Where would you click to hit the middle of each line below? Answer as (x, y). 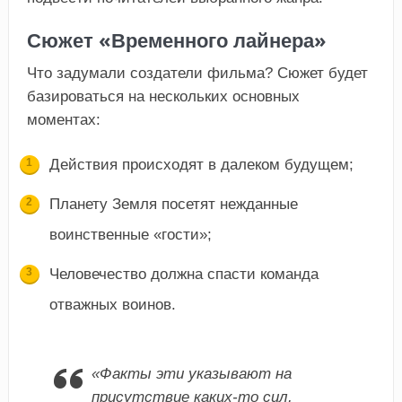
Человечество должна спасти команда (184, 274)
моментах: (63, 119)
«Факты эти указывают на (191, 373)
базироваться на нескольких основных (163, 96)
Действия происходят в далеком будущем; (201, 164)
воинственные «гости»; (130, 234)
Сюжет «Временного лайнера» (176, 39)
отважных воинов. (112, 304)
